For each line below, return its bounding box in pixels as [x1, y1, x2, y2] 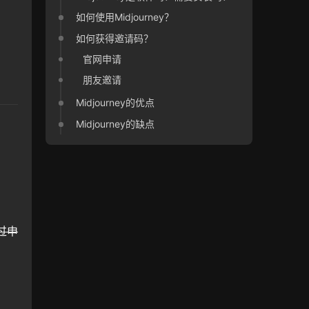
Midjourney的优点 [76, 97, 155, 109]
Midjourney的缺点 [76, 117, 155, 130]
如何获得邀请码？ [76, 32, 154, 44]
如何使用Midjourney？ [76, 11, 175, 23]
